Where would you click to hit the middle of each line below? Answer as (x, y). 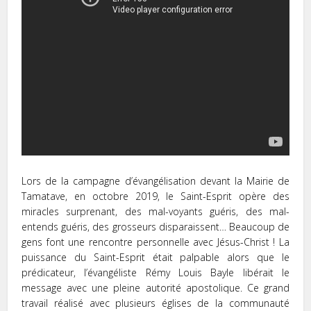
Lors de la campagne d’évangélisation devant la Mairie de (155, 180)
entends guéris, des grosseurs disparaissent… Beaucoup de (155, 226)
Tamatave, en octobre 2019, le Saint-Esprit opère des (155, 196)
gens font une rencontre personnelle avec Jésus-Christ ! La (155, 242)
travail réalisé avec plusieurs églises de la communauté (155, 303)
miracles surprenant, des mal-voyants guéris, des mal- (155, 211)
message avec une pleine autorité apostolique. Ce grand (155, 287)
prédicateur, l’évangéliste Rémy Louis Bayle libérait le (155, 272)
